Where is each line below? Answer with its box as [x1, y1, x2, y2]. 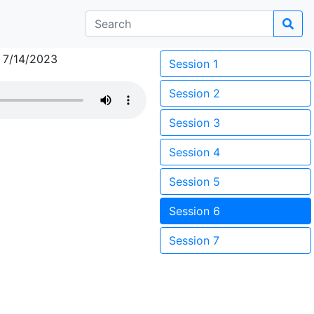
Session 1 [169, 57, 218, 71]
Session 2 [169, 86, 220, 100]
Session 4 [169, 145, 220, 159]
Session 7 [169, 233, 219, 247]
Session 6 [169, 204, 220, 218]
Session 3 [169, 116, 220, 130]
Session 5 [169, 175, 220, 189]
